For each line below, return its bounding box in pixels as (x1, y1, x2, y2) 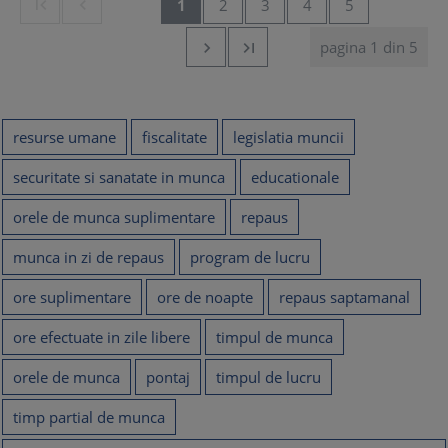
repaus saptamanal (279, 287, 410, 307)
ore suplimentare (13, 287, 131, 307)
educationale (251, 167, 339, 187)
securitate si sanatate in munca (13, 167, 225, 187)
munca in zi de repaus (13, 247, 164, 267)
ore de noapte (157, 287, 253, 307)
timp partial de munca (13, 407, 165, 427)
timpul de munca (216, 327, 333, 347)
